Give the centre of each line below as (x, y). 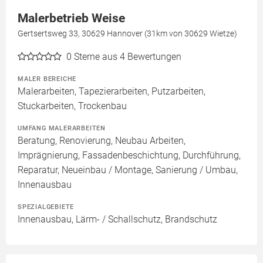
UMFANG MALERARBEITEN (62, 128)
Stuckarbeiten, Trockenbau (72, 106)
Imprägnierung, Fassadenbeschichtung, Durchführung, (129, 156)
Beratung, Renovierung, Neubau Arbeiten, (102, 141)
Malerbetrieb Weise (71, 18)
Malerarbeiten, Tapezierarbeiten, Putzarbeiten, (112, 92)
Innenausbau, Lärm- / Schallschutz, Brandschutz (117, 220)
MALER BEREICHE (47, 79)
